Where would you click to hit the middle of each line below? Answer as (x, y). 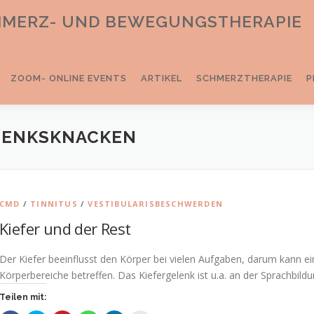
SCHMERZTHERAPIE (244, 78)
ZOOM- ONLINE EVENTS (69, 78)
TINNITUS (54, 204)
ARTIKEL (162, 78)
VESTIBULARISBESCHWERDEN (156, 204)
